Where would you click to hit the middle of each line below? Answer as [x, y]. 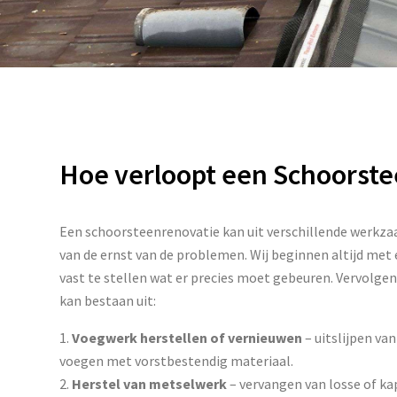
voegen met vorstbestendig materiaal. [177, 361]
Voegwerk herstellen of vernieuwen [187, 338]
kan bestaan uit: [108, 301]
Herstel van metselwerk [150, 384]
